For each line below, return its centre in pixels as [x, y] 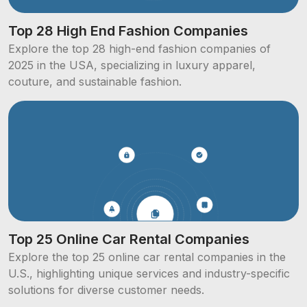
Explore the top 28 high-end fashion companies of [139, 49]
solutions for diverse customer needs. [106, 290]
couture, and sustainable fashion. [95, 82]
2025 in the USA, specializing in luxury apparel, [132, 65]
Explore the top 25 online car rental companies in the [147, 257]
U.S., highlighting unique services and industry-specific [149, 274]
